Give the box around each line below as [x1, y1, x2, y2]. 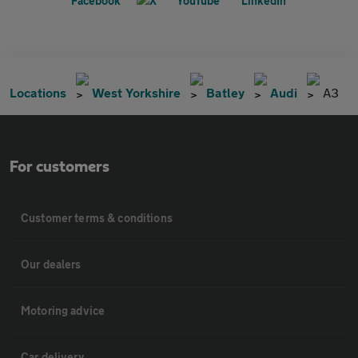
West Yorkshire [92, 84, 181, 100]
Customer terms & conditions [21, 210, 173, 225]
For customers [10, 158, 109, 175]
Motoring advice [21, 303, 105, 317]
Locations [10, 84, 66, 100]
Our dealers [21, 257, 82, 271]
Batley [206, 84, 245, 100]
